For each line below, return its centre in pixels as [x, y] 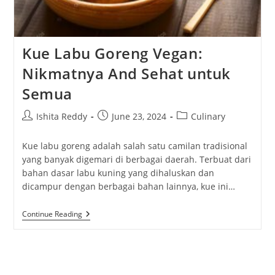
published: [119, 129]
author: [36, 129]
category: [195, 129]
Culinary [208, 117]
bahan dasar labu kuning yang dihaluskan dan [118, 173]
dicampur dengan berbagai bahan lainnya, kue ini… [128, 187]
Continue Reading [52, 214]
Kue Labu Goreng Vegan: [112, 53]
